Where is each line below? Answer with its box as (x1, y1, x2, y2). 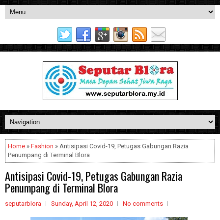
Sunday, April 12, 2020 (51, 200, 113, 207)
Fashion (31, 142, 54, 150)
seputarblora (5, 200, 41, 207)
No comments (123, 200, 163, 207)
